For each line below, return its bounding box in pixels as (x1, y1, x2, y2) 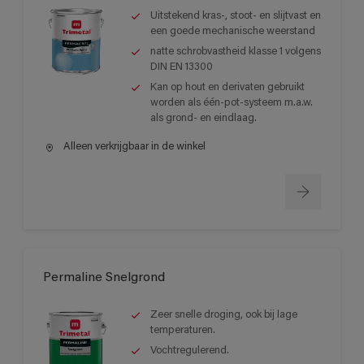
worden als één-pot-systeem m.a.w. (150, 97, 313, 108)
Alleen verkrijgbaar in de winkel (61, 141, 206, 152)
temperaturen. (150, 325, 215, 336)
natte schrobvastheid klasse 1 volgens (150, 45, 321, 57)
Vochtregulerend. (150, 345, 229, 357)
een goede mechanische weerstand (150, 25, 315, 37)
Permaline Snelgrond (43, 271, 165, 285)
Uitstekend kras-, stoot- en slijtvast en (150, 10, 321, 21)
